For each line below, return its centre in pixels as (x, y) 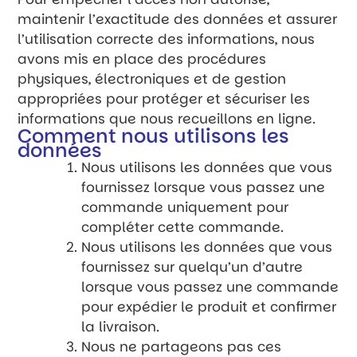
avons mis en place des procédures (142, 59)
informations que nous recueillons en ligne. (167, 118)
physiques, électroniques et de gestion (152, 78)
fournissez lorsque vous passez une (204, 187)
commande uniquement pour (185, 207)
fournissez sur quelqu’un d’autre (192, 267)
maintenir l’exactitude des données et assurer (178, 19)
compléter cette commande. (183, 227)
